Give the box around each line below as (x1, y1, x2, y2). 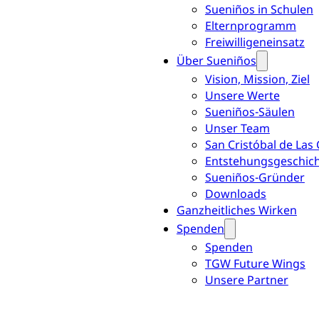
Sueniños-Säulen (204, 104, 295, 120)
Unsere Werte (204, 88, 280, 104)
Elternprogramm (204, 18, 296, 34)
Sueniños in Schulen (204, 1, 313, 18)
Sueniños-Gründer (204, 169, 305, 186)
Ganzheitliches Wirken (176, 202, 297, 219)
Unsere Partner (204, 272, 288, 288)
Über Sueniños (176, 53, 256, 69)
